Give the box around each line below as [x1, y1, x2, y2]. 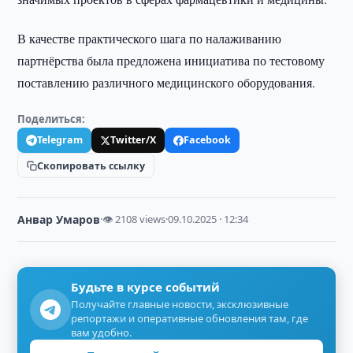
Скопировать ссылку [37, 158, 146, 173]
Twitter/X [110, 133, 157, 147]
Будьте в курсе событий [71, 279, 221, 295]
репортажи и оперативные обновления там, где [71, 311, 309, 325]
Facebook [184, 133, 232, 147]
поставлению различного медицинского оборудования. [17, 74, 316, 91]
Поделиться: [17, 112, 86, 126]
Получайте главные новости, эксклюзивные [71, 297, 289, 311]
